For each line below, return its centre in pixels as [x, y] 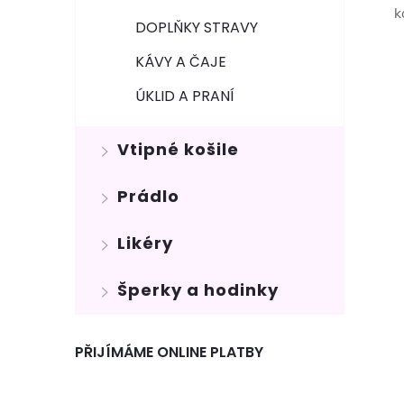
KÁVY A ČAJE [181, 62]
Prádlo [148, 196]
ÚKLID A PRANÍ [185, 96]
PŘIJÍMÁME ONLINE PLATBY [169, 352]
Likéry [145, 243]
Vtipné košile [178, 149]
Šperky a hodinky [198, 290]
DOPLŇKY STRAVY [197, 28]
